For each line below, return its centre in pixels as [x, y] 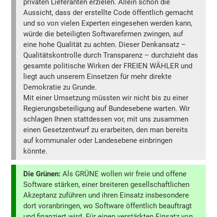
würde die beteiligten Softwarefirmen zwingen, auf [103, 34]
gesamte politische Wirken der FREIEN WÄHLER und [108, 66]
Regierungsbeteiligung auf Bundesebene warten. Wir [107, 108]
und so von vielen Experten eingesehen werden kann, [108, 23]
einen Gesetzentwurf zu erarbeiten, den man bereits [106, 130]
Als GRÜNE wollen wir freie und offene [124, 174]
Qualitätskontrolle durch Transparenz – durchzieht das [111, 55]
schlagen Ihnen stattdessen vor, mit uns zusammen [106, 119]
